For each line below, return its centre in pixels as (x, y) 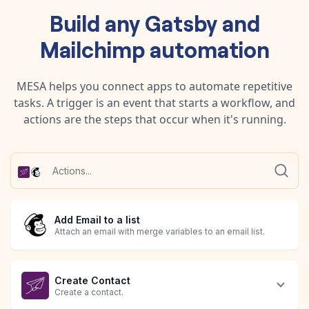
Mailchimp (92, 48)
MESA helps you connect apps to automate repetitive (154, 86)
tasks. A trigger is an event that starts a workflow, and (154, 102)
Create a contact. (89, 292)
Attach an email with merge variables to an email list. (160, 232)
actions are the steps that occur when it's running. (154, 119)
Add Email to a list (97, 220)
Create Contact (92, 281)
